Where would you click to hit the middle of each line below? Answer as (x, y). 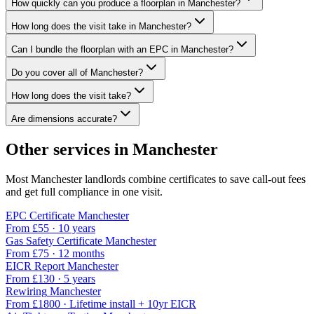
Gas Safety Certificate (54, 240)
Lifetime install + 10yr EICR (133, 303)
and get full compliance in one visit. (84, 191)
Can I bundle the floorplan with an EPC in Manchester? (122, 50)
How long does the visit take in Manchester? (101, 27)
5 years (80, 278)
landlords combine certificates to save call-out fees (194, 179)
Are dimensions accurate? (64, 119)
